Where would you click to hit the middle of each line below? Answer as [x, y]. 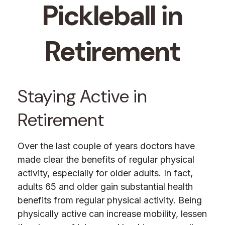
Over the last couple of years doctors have [106, 146]
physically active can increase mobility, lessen [112, 214]
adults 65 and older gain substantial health [105, 187]
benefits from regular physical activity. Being [110, 200]
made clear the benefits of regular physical [106, 159]
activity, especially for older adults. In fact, [105, 173]
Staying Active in [82, 96]
